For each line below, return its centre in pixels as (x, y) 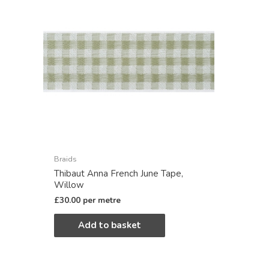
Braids (65, 159)
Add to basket (110, 225)
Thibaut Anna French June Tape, (119, 173)
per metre (102, 201)
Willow (69, 185)
